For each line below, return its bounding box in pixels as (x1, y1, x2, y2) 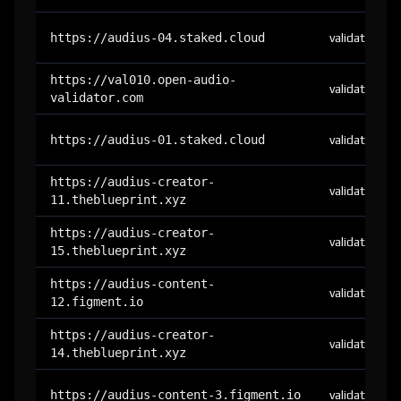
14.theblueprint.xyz (50, 346, 186, 360)
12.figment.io (50, 294, 143, 309)
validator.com (50, 90, 143, 105)
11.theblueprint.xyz (50, 192, 186, 207)
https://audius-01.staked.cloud (50, 132, 265, 147)
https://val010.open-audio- (50, 73, 236, 87)
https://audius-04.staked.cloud (50, 30, 265, 45)
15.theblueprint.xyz (50, 243, 186, 258)
